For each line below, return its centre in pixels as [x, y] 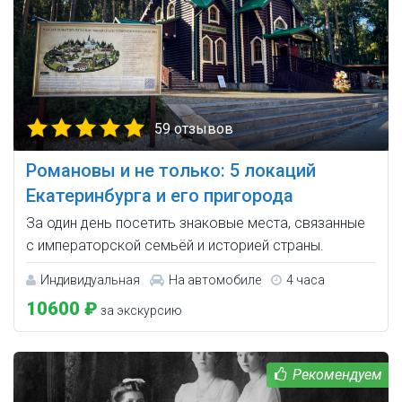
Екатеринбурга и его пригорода [160, 196]
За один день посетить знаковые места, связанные [196, 223]
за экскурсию [140, 311]
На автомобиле [215, 280]
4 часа [306, 280]
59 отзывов [194, 129]
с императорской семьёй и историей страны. [175, 246]
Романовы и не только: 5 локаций [171, 171]
